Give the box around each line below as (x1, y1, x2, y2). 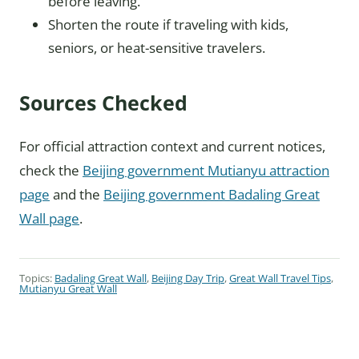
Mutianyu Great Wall (19, 281, 117, 296)
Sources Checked (19, 89, 188, 117)
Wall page (19, 209, 79, 228)
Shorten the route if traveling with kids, (48, 15, 288, 34)
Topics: (19, 271, 54, 286)
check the (19, 161, 83, 180)
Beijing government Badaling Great (103, 185, 320, 204)
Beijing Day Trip (151, 271, 224, 286)
